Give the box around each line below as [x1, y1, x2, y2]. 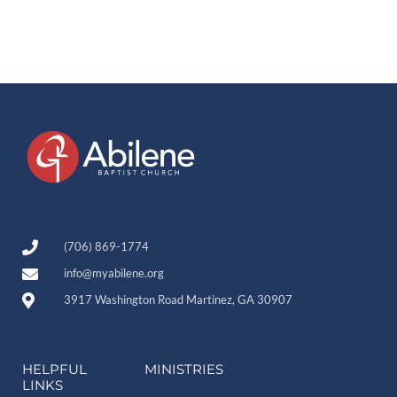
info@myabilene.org [63, 266, 164, 281]
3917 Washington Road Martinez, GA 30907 [63, 292, 292, 307]
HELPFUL [22, 360, 87, 378]
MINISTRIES [144, 360, 223, 378]
